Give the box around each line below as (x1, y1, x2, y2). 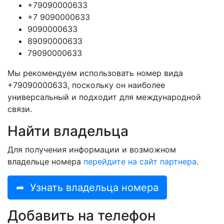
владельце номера (7, 156, 83, 167)
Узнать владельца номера (30, 181, 158, 194)
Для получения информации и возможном (7, 144, 176, 155)
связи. (7, 104, 32, 114)
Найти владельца (7, 122, 128, 140)
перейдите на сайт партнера (83, 156, 196, 167)
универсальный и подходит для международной (7, 92, 201, 102)
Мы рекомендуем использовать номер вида (7, 68, 183, 78)
